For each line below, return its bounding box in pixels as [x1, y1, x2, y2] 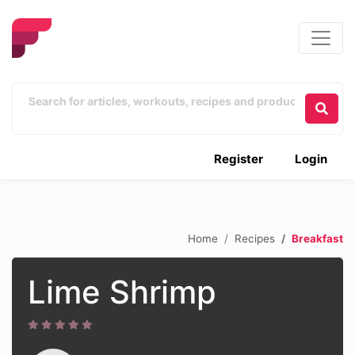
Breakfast [292, 231, 343, 245]
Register [214, 151, 263, 166]
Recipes [235, 231, 275, 245]
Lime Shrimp [28, 273, 216, 311]
